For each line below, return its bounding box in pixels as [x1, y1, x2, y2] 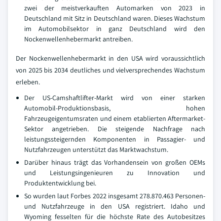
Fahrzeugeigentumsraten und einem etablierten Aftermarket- [24, 114, 205, 123]
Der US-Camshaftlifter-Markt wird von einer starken [24, 93, 205, 102]
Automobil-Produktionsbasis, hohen [24, 104, 205, 112]
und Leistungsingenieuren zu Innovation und [24, 168, 205, 177]
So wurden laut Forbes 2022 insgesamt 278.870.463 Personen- [24, 191, 205, 200]
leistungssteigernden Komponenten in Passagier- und [24, 135, 205, 144]
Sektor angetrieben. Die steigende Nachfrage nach [24, 124, 205, 133]
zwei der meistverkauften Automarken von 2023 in [24, 3, 205, 12]
